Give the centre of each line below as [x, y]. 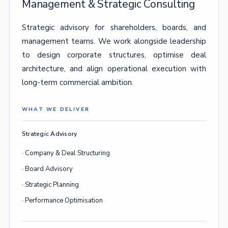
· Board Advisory [47, 169]
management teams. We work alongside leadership [114, 41]
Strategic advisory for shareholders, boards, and [114, 27]
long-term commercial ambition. [78, 82]
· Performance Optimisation [62, 201]
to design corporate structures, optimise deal [114, 55]
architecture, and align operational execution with [114, 69]
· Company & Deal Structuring [66, 153]
